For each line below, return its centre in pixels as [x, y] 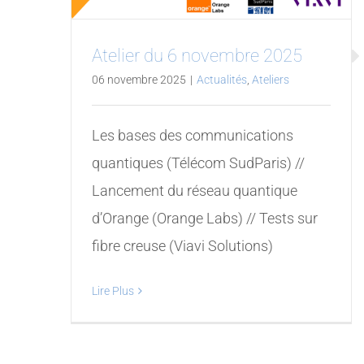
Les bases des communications [192, 135]
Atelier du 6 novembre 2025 [197, 55]
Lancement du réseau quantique [194, 190]
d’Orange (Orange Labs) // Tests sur [204, 218]
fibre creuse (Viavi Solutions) [182, 245]
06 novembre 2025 [139, 79]
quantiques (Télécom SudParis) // [198, 162]
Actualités [221, 79]
